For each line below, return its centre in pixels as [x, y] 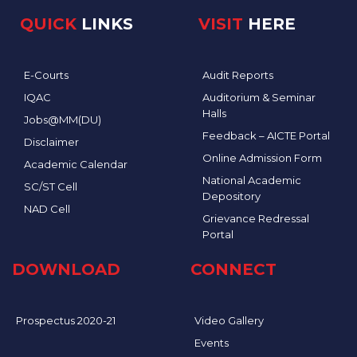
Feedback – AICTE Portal [266, 135]
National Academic [252, 180]
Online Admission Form [262, 157]
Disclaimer [51, 141]
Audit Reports [238, 75]
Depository [231, 196]
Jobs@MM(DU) [63, 119]
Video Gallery [229, 320]
